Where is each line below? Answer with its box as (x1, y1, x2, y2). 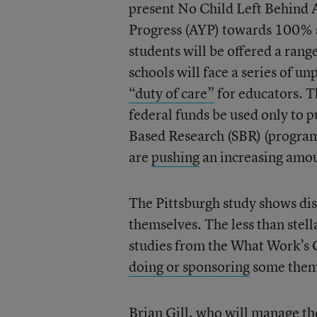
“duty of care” (128, 83, 214, 103)
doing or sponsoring (128, 257, 250, 276)
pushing (151, 147, 200, 166)
